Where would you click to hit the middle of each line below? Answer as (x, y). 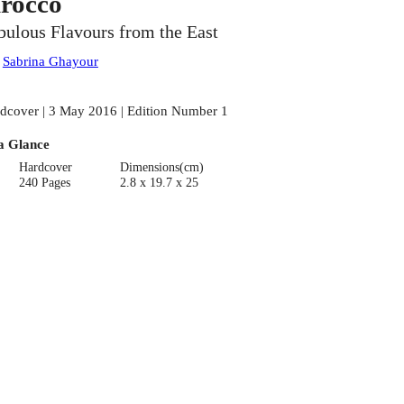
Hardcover (46, 167)
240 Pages (45, 182)
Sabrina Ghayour (50, 61)
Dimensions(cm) (161, 167)
